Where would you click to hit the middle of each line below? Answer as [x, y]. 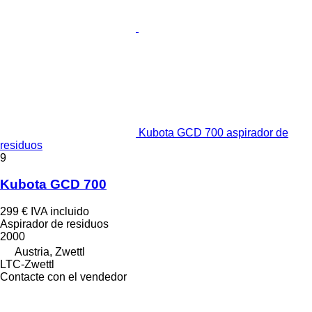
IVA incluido [60, 212]
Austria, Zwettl [50, 252]
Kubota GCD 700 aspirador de [213, 132]
